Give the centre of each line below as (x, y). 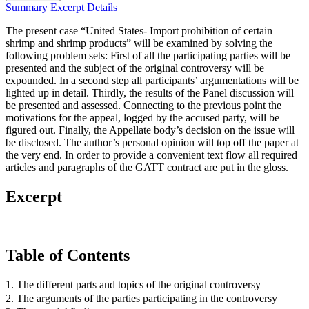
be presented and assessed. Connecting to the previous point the (143, 105)
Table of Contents (68, 255)
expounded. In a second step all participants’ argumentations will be (152, 80)
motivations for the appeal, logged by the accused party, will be (142, 117)
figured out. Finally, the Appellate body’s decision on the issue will (150, 130)
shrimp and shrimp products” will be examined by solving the (139, 43)
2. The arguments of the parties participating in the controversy (141, 298)
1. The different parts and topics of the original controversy (133, 284)
